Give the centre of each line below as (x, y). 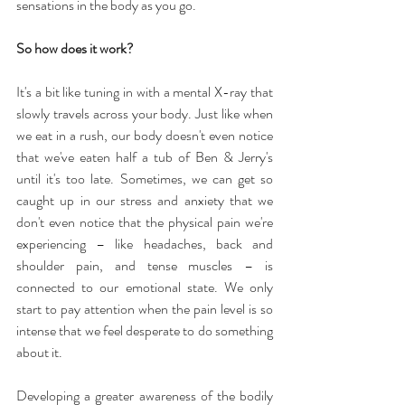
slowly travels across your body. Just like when (145, 113)
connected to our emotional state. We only (145, 287)
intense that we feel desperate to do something (145, 330)
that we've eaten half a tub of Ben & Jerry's (145, 156)
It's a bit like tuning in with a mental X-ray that (145, 91)
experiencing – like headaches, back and (145, 243)
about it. (39, 352)
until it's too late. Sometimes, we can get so (145, 178)
